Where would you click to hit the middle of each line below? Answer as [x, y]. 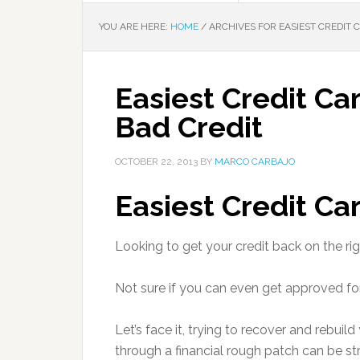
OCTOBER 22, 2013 [156, 162]
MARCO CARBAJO [255, 162]
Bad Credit [189, 127]
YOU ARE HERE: [135, 27]
